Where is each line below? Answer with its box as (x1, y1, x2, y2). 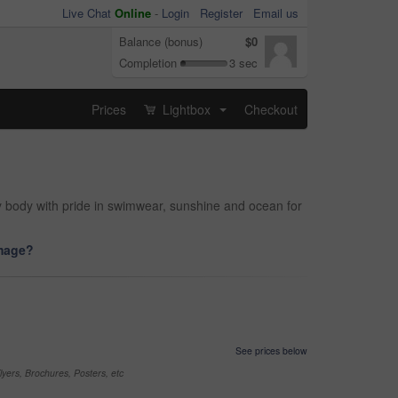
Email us (253, 4, 298, 21)
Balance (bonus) (119, 33, 203, 50)
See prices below (235, 344, 307, 357)
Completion (119, 54, 177, 71)
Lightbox (159, 99, 214, 118)
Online (115, 4, 151, 21)
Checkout (244, 99, 298, 118)
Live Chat (62, 4, 115, 21)
